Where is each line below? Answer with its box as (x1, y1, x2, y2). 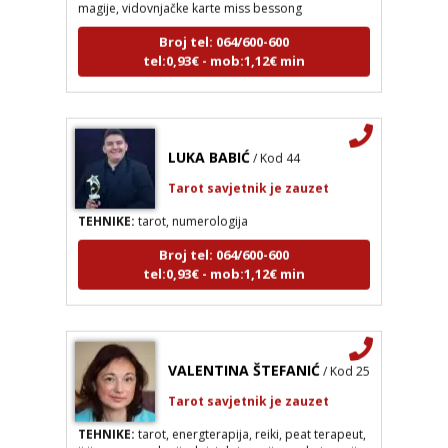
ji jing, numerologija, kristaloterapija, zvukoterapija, (77, 426, 367, 444)
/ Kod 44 (252, 133, 300, 151)
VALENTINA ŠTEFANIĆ (167, 344, 320, 364)
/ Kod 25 (322, 346, 370, 364)
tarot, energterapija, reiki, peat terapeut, (134, 409, 366, 427)
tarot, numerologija (134, 196, 248, 214)
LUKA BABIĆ (167, 131, 250, 151)
